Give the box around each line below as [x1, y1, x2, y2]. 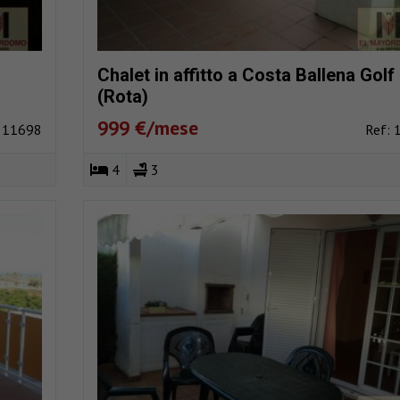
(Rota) [96, 86, 148, 108]
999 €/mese [96, 115, 198, 141]
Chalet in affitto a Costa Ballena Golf [96, 64, 395, 87]
